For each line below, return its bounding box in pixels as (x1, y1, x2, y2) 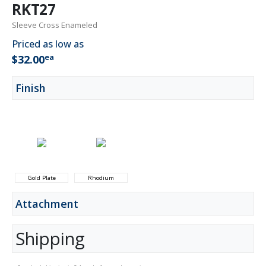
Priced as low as (12, 37, 84, 50)
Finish (15, 80, 46, 95)
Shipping (15, 226, 85, 251)
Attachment (15, 196, 78, 211)
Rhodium (88, 173, 114, 182)
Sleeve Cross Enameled (12, 19, 97, 30)
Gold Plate (27, 173, 56, 182)
